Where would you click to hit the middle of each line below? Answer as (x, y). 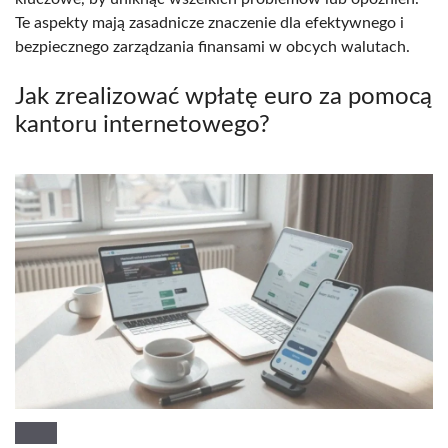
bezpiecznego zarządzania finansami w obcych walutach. (212, 46)
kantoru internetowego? (142, 124)
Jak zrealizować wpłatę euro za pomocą (223, 96)
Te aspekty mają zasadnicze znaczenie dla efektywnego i (209, 22)
